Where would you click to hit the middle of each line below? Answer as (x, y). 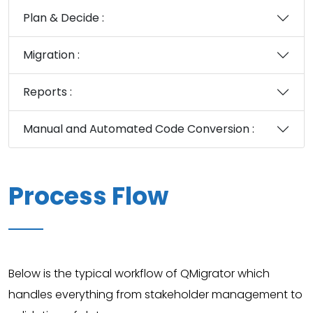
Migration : (51, 55)
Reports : (48, 92)
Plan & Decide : (64, 18)
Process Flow (88, 196)
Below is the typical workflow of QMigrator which (139, 273)
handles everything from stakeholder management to (155, 294)
